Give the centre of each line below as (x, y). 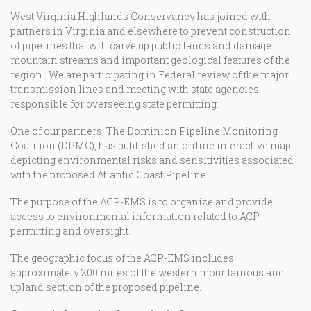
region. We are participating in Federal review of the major (150, 75)
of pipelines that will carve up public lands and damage (141, 45)
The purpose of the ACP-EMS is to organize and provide (142, 202)
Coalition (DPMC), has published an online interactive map (151, 145)
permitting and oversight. (70, 231)
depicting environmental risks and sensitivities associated (152, 160)
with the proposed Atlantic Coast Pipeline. (109, 175)
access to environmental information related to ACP (135, 216)
